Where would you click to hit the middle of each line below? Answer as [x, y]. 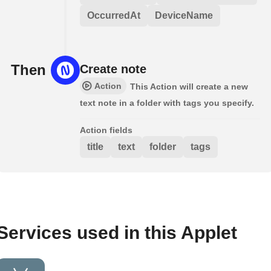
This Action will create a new [189, 86]
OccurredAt [114, 15]
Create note [113, 69]
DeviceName [184, 15]
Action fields [106, 130]
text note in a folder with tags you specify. [167, 103]
